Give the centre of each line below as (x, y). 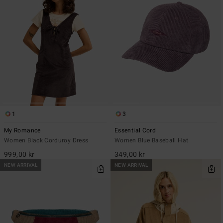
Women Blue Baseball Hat (152, 140)
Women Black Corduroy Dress (46, 140)
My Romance (22, 130)
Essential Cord (135, 130)
